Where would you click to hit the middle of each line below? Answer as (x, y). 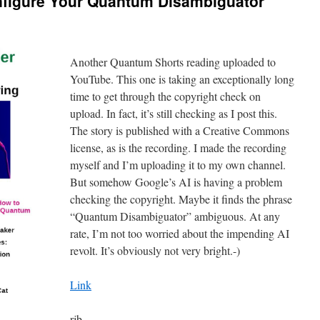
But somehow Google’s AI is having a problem (176, 182)
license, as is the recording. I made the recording (178, 147)
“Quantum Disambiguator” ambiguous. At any (175, 216)
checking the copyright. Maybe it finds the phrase (181, 199)
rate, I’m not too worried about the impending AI (180, 233)
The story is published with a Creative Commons (180, 130)
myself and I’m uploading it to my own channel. (178, 165)
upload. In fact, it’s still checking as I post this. (174, 113)
